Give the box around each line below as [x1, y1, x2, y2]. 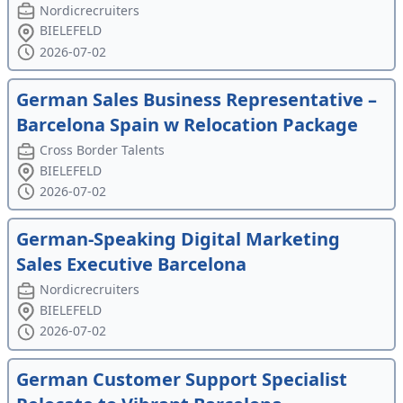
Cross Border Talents [40, 141, 166, 159]
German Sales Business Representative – [16, 87, 377, 112]
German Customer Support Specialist [16, 366, 347, 391]
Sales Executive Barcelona [16, 252, 246, 277]
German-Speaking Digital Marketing [16, 227, 340, 252]
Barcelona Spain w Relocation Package [16, 112, 358, 138]
